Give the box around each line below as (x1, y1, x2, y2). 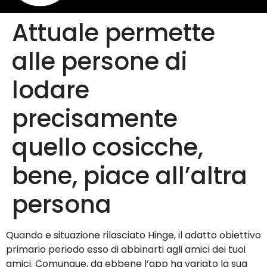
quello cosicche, (12, 131, 203, 164)
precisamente (12, 102, 178, 136)
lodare (12, 73, 89, 107)
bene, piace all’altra (12, 159, 247, 193)
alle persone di (12, 45, 187, 79)
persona (12, 188, 111, 222)
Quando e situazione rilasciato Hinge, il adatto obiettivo (6, 228, 261, 243)
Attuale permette (12, 16, 215, 50)
